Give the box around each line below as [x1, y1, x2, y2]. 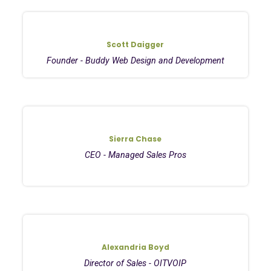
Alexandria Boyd [101, 241, 169, 252]
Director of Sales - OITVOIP [84, 258, 187, 269]
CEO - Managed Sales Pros [84, 149, 186, 160]
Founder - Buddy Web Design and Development [46, 55, 224, 66]
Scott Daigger [106, 39, 165, 50]
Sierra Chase [109, 133, 162, 144]
